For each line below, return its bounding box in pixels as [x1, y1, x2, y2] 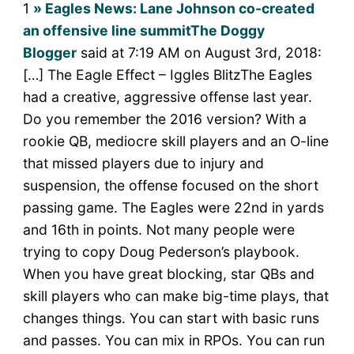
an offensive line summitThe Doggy [22, 22, 265, 40]
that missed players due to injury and [22, 155, 264, 172]
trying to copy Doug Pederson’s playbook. [22, 243, 299, 261]
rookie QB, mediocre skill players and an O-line [22, 133, 329, 150]
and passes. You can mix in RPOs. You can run [22, 332, 325, 349]
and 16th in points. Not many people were [22, 221, 295, 239]
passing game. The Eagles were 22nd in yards [22, 199, 324, 217]
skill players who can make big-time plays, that [22, 288, 329, 305]
